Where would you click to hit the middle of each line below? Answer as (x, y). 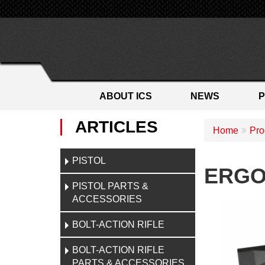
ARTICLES (117, 127)
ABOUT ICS (125, 96)
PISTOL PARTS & (110, 186)
